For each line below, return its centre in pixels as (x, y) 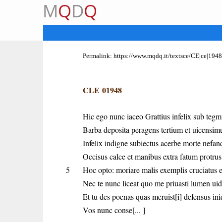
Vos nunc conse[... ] (114, 210)
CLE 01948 (102, 90)
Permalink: (98, 56)
